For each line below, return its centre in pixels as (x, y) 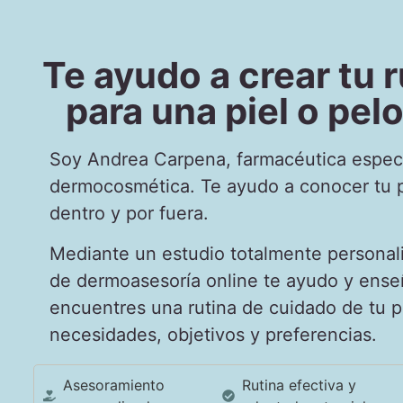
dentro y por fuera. (130, 214)
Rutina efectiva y (300, 385)
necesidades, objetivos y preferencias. (214, 334)
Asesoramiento (114, 385)
